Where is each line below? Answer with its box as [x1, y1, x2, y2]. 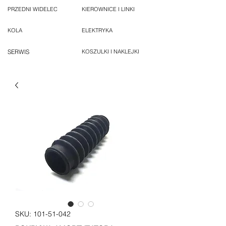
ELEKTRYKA [82, 27, 112, 34]
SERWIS [8, 48, 29, 56]
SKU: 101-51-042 [15, 209, 71, 219]
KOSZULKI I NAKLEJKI [82, 48, 139, 55]
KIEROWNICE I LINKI [82, 6, 135, 13]
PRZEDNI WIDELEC [8, 6, 58, 13]
